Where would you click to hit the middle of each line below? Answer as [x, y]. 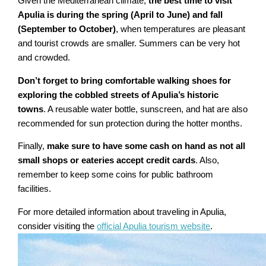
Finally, [33, 146]
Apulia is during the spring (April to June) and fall [121, 15]
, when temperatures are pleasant [181, 29]
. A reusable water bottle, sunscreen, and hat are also [146, 109]
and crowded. [44, 58]
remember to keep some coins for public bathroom [116, 175]
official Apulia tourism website [154, 226]
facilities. [35, 189]
